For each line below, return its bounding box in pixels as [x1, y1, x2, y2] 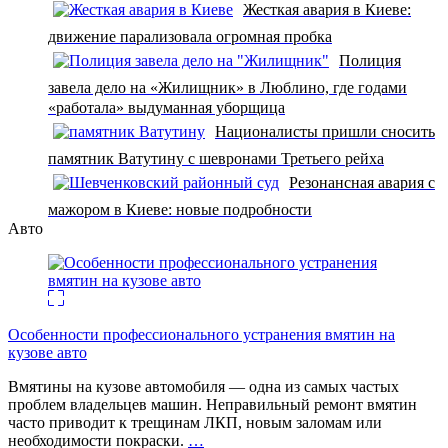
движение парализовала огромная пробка [48, 27, 332, 45]
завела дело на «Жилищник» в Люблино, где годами [48, 78, 407, 96]
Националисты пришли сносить [215, 122, 435, 140]
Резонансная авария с [289, 173, 435, 191]
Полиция [339, 51, 401, 69]
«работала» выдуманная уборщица [48, 98, 285, 116]
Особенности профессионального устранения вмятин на [8, 325, 395, 343]
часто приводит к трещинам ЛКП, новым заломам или [8, 413, 382, 431]
